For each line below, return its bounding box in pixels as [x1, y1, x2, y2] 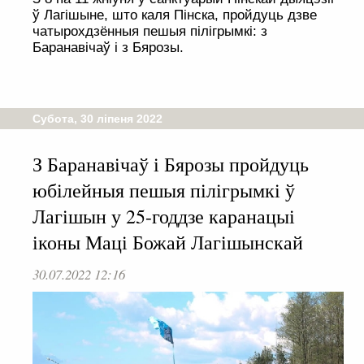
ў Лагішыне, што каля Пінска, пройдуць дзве [32, 7, 317, 24]
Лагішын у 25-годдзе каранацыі [32, 203, 295, 230]
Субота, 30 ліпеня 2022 [32, 112, 162, 126]
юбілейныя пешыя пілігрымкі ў [32, 177, 295, 204]
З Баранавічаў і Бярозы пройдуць [32, 151, 309, 178]
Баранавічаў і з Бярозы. [32, 40, 184, 56]
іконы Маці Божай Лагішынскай [32, 229, 303, 256]
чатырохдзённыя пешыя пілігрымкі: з [32, 24, 267, 40]
